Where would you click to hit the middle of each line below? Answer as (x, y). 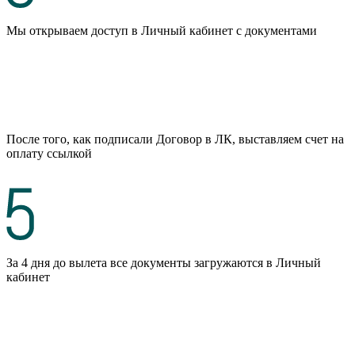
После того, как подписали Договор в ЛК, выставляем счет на (175, 139)
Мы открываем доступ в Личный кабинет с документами (162, 30)
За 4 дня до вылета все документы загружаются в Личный (164, 262)
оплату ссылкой (49, 153)
